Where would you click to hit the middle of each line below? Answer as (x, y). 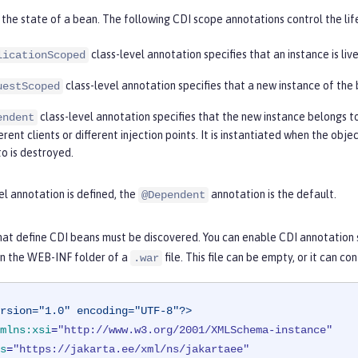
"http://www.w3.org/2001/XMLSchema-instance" (195, 330)
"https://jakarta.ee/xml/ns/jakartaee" (131, 350)
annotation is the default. (272, 195)
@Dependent (173, 195)
